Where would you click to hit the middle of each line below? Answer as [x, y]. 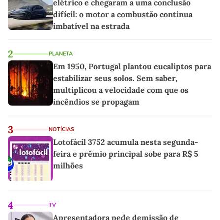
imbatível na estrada [91, 26]
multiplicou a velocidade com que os [121, 90]
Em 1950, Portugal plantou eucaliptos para [132, 67]
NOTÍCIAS [61, 130]
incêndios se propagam [96, 102]
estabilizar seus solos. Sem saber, [115, 78]
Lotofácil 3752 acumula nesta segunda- [126, 142]
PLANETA [61, 54]
